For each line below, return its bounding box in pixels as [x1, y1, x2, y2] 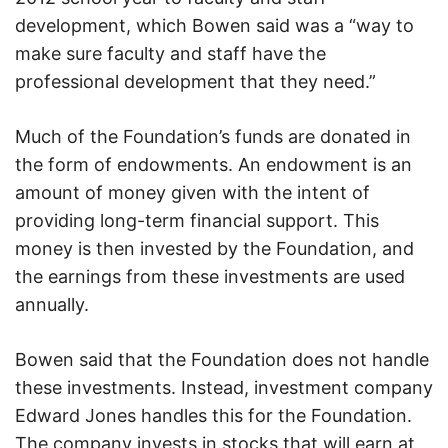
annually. [15, 293, 89, 315]
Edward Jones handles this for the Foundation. [15, 404, 412, 426]
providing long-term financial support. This [15, 209, 379, 231]
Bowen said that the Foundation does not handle [15, 348, 429, 370]
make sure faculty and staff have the [15, 42, 326, 64]
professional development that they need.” [15, 70, 376, 92]
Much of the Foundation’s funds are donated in [15, 125, 411, 147]
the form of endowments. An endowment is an [15, 153, 412, 175]
